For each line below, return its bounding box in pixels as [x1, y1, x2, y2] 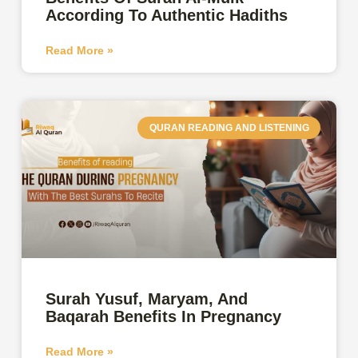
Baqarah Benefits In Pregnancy [46, 307, 282, 325]
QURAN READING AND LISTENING [149, 122, 309, 134]
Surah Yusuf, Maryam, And [46, 289, 249, 308]
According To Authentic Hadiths [46, 6, 288, 24]
